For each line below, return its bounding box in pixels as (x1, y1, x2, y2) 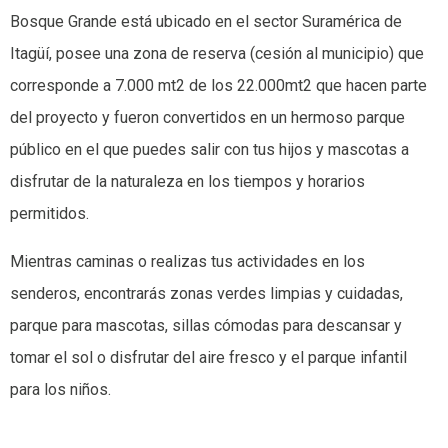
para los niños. (10, 379, 115, 399)
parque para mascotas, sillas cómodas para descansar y (10, 315, 402, 335)
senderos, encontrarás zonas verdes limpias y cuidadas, (10, 283, 403, 303)
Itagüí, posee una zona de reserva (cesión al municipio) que (10, 43, 424, 63)
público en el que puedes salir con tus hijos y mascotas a (10, 139, 409, 159)
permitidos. (10, 203, 89, 223)
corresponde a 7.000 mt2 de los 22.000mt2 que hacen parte (10, 75, 427, 95)
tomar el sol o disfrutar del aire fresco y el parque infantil (10, 347, 407, 367)
